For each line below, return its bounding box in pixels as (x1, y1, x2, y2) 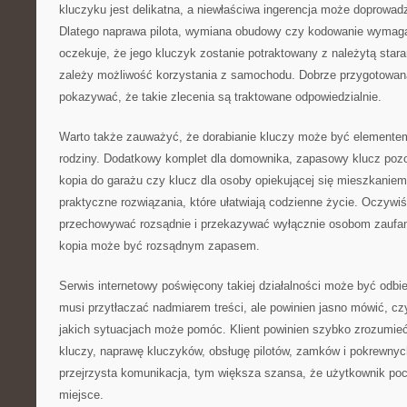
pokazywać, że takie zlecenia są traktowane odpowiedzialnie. (59, 90, 382, 104)
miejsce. (59, 388, 104, 402)
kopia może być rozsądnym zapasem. (59, 239, 260, 253)
